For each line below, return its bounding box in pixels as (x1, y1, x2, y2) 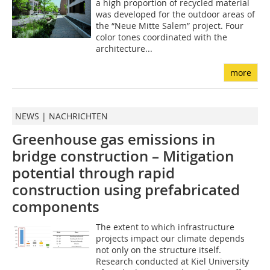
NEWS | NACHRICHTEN (15, 110, 108, 122)
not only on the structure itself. (95, 244, 221, 256)
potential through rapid (12, 163, 175, 183)
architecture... (95, 43, 152, 55)
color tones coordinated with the (95, 31, 227, 43)
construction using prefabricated (12, 180, 240, 200)
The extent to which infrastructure (95, 221, 234, 233)
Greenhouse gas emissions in (12, 130, 215, 149)
